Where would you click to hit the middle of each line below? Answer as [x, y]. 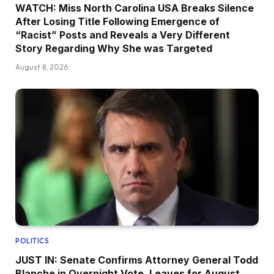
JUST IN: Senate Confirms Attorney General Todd [137, 260]
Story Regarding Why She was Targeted [114, 49]
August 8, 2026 [42, 67]
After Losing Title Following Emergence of [117, 22]
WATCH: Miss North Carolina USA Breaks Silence [135, 8]
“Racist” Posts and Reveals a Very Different [123, 35]
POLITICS [32, 241]
